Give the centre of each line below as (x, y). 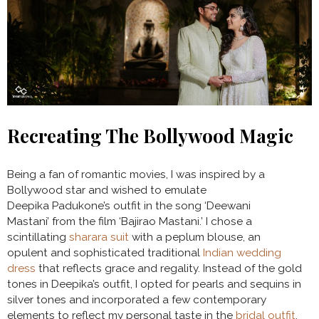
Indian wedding (242, 252)
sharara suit (99, 237)
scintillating (38, 237)
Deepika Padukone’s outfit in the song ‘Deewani (129, 205)
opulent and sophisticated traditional (105, 252)
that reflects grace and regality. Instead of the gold (169, 268)
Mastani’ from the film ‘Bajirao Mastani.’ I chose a (130, 221)
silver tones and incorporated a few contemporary (137, 299)
